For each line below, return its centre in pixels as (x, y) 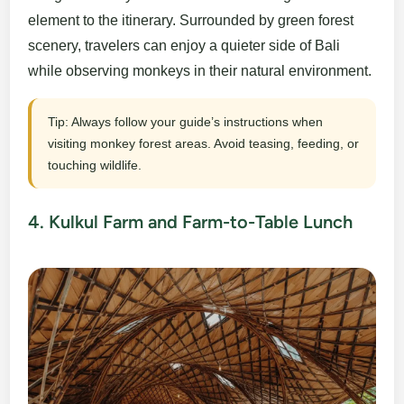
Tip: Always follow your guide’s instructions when (186, 122)
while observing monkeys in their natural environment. (200, 71)
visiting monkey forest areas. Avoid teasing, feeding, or (204, 144)
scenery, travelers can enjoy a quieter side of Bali (184, 46)
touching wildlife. (95, 165)
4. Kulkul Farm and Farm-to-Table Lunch (191, 222)
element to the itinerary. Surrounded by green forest (191, 21)
